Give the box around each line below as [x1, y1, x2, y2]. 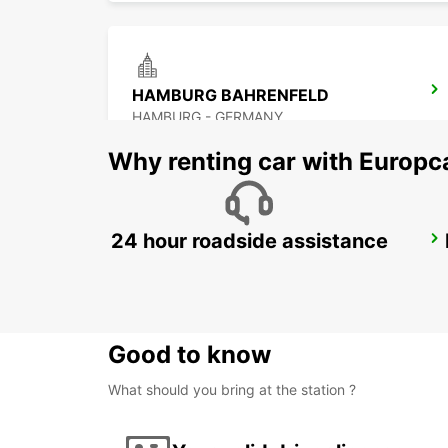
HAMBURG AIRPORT [132, 234, 293, 255]
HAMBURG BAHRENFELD [132, 85, 329, 106]
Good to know [108, 340, 271, 370]
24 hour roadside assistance [110, 229, 388, 254]
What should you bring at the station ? [108, 381, 356, 399]
